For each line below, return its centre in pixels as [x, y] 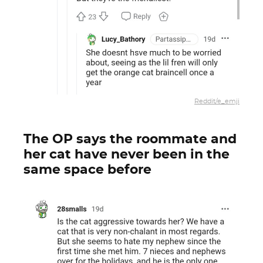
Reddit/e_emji [217, 101]
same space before [87, 170]
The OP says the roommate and [130, 139]
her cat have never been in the [127, 154]
